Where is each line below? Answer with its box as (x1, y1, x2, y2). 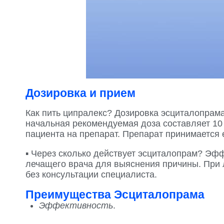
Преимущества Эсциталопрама (25, 188, 204, 201)
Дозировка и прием (25, 86, 135, 99)
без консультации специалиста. (25, 169, 157, 179)
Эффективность (39, 200, 113, 210)
